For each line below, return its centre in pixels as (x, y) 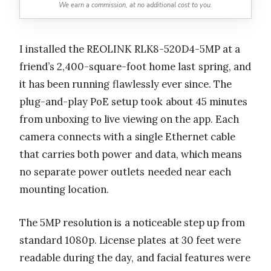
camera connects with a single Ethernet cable (127, 137)
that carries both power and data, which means (131, 155)
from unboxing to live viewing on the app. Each (129, 119)
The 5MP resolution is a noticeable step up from (132, 223)
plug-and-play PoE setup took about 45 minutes (133, 102)
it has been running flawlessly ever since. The (126, 84)
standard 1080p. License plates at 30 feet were (130, 240)
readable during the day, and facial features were (135, 258)
